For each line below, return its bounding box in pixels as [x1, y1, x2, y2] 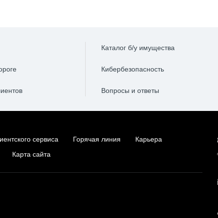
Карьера [135, 135, 162, 143]
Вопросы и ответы [101, 87, 159, 94]
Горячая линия [73, 135, 121, 143]
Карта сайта [12, 150, 51, 158]
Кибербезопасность [101, 65, 164, 73]
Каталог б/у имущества [101, 44, 175, 52]
